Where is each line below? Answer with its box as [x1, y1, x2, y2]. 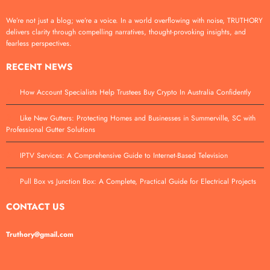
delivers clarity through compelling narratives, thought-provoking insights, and [6, 26, 246, 37]
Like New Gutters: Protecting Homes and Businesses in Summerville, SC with [20, 113, 256, 124]
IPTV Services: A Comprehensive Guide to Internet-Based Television [20, 150, 230, 162]
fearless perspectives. [6, 37, 72, 49]
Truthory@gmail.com [6, 229, 74, 240]
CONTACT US [6, 200, 64, 214]
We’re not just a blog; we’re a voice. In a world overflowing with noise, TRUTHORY [6, 14, 263, 26]
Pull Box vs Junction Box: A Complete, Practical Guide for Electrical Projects [20, 176, 259, 187]
